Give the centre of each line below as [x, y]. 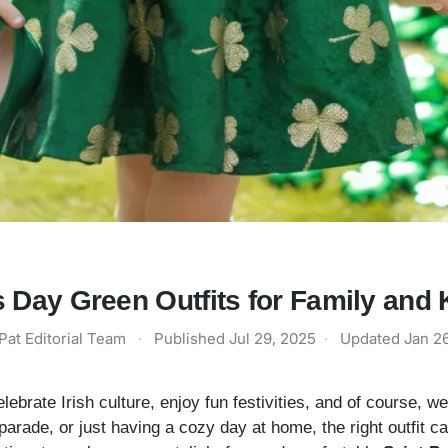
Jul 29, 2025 [272, 339]
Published [191, 339]
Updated [372, 339]
